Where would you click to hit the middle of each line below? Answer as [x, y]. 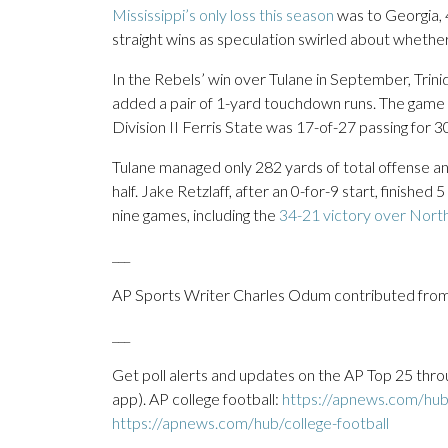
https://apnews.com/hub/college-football [250, 423]
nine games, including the [195, 215]
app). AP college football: [197, 399]
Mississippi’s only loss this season [223, 15]
